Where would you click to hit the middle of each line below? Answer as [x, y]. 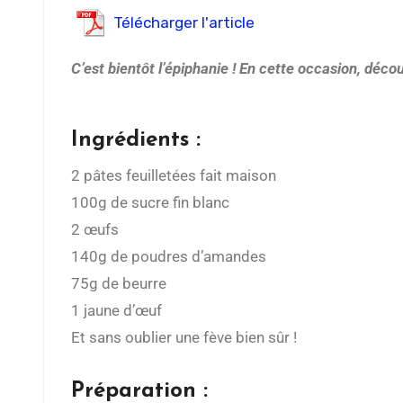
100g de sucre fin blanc [150, 203]
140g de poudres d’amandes [169, 257]
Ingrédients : [136, 141]
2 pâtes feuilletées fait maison [178, 176]
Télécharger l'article [184, 23]
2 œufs [95, 230]
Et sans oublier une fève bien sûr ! [184, 338]
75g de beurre [119, 284]
